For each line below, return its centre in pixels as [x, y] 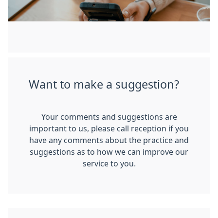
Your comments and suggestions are [109, 117]
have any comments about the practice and [109, 140]
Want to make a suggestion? [104, 84]
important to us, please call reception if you [109, 128]
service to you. [109, 163]
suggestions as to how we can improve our [109, 152]
